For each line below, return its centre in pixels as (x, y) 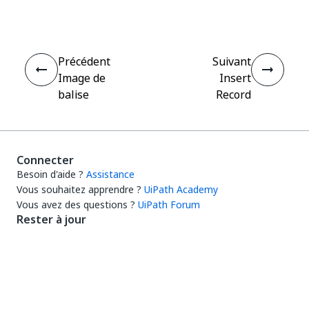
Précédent (84, 61)
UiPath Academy (181, 189)
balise (73, 94)
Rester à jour (51, 219)
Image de (82, 78)
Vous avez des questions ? (76, 205)
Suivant (232, 61)
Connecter (45, 160)
